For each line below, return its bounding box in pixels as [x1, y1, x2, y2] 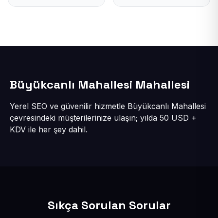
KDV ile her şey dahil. [10, 124, 88, 134]
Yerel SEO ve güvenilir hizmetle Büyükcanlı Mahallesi [10, 101, 206, 111]
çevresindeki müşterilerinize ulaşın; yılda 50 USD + [10, 112, 197, 123]
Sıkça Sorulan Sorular [47, 197, 171, 213]
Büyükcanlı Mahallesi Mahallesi [10, 76, 190, 92]
